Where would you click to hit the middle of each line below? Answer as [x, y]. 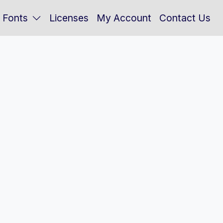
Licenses [69, 18]
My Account [124, 18]
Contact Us [185, 18]
